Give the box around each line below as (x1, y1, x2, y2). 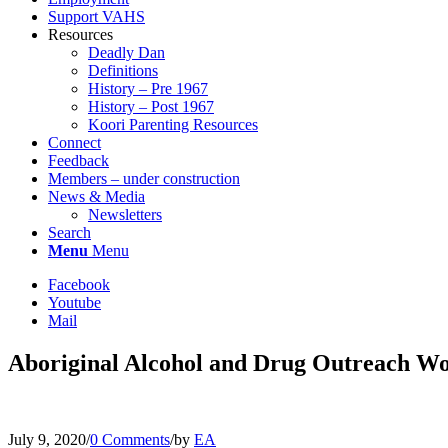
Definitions (88, 62, 158, 79)
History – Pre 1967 (88, 80, 208, 97)
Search (48, 224, 91, 241)
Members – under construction (48, 170, 240, 187)
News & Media (48, 188, 145, 205)
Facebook (48, 276, 110, 293)
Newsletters (88, 206, 162, 223)
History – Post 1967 (88, 98, 214, 115)
